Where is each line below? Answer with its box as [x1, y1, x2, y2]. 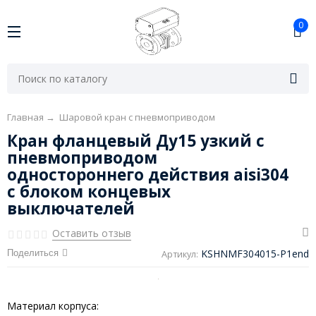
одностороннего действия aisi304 [6, 164, 288, 186]
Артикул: [162, 248, 199, 261]
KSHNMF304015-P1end [201, 247, 310, 261]
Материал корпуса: [6, 299, 99, 313]
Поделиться [6, 248, 59, 259]
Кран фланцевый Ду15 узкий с [6, 130, 265, 152]
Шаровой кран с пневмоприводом [59, 111, 215, 124]
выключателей [6, 197, 135, 220]
